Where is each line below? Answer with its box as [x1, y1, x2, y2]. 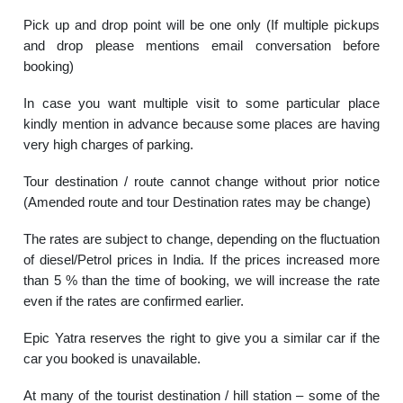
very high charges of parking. [23, 137, 194, 152]
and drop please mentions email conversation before [23, 38, 380, 53]
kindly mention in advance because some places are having [23, 116, 380, 131]
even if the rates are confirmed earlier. [23, 293, 245, 309]
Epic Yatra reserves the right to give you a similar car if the [23, 330, 380, 345]
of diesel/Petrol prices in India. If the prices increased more [23, 252, 380, 267]
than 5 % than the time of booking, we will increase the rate [23, 273, 380, 288]
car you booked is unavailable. [23, 351, 201, 366]
